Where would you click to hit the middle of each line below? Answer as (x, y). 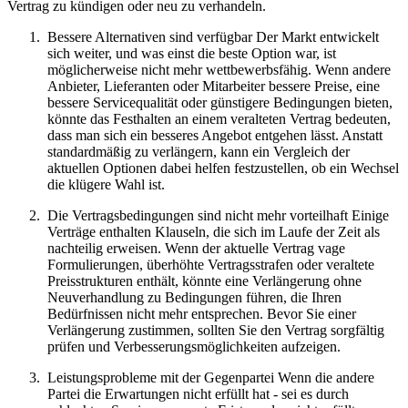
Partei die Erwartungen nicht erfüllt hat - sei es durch (198, 394)
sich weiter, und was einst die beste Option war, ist (192, 54)
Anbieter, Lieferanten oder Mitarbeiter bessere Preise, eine (214, 87)
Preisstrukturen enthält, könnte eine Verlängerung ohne (204, 281)
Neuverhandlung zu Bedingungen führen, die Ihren (194, 298)
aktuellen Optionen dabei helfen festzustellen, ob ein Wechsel (223, 168)
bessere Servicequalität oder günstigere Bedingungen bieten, (220, 103)
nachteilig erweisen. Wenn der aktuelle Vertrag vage (196, 249)
